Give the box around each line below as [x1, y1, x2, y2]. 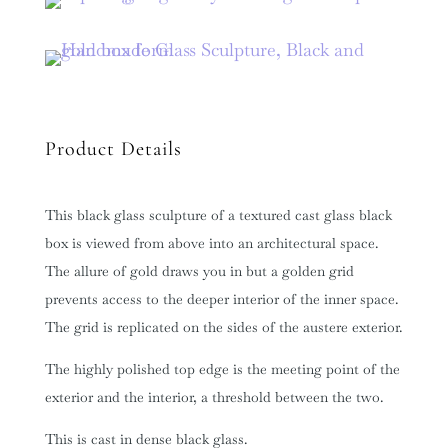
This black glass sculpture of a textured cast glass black [44, 205, 392, 224]
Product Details [44, 136, 182, 161]
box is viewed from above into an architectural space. [44, 233, 378, 252]
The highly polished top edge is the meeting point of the [44, 359, 400, 378]
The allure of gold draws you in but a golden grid [44, 261, 354, 280]
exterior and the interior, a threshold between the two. [44, 387, 383, 406]
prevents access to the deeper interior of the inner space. [44, 289, 398, 308]
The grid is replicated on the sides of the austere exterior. [44, 317, 402, 336]
